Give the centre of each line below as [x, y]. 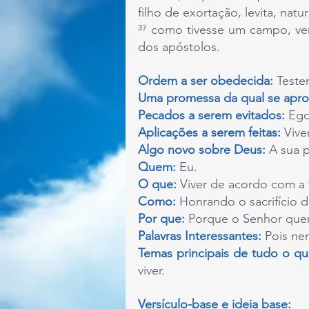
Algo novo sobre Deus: [202, 149]
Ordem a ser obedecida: [207, 80]
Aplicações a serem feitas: [211, 132]
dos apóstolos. [181, 47]
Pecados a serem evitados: [213, 115]
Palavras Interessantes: [200, 236]
